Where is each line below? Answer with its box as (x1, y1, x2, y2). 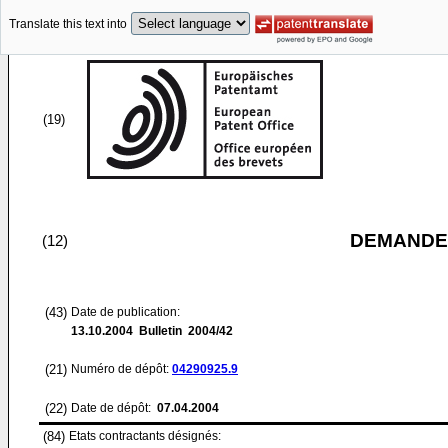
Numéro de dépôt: (71, 362, 172, 376)
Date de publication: (71, 305, 180, 319)
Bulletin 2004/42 (133, 324, 233, 338)
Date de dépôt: (71, 401, 154, 415)
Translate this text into (9, 17, 127, 32)
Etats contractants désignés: (69, 429, 221, 443)
